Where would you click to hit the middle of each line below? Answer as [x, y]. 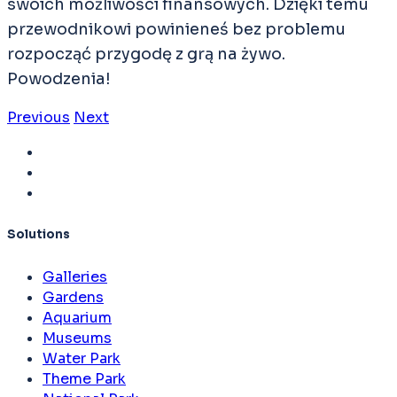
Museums [77, 339]
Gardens [73, 298]
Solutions [39, 234]
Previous [39, 117]
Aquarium [77, 318]
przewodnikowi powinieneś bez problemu [176, 29]
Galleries [75, 277]
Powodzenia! [59, 78]
